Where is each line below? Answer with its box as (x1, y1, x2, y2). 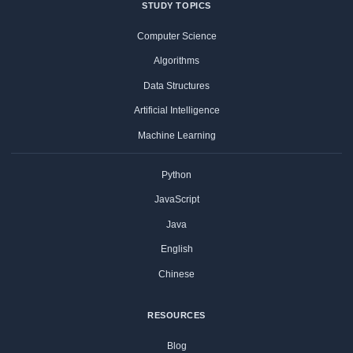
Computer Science (136, 30, 217, 42)
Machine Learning (137, 129, 216, 141)
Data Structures (143, 80, 210, 91)
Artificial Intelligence (133, 105, 220, 116)
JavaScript (154, 194, 199, 205)
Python (162, 169, 191, 180)
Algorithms (154, 55, 199, 66)
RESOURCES (147, 310, 206, 320)
